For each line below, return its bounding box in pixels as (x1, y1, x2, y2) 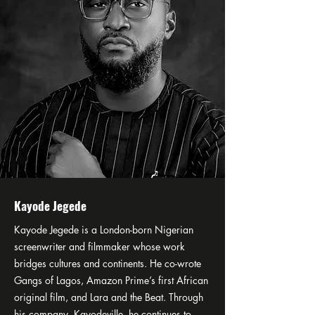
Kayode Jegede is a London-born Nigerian (14, 223, 193, 236)
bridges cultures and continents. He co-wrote (14, 257, 201, 270)
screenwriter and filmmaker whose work (14, 240, 185, 253)
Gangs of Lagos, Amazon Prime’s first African (14, 274, 208, 287)
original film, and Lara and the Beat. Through (14, 290, 203, 304)
